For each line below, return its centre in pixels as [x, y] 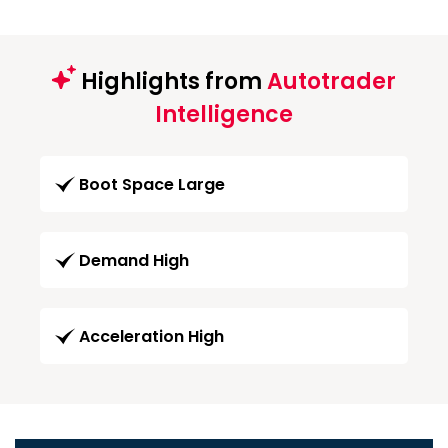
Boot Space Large [152, 184]
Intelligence [224, 114]
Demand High [134, 260]
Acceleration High [151, 336]
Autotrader [331, 81]
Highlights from [171, 81]
